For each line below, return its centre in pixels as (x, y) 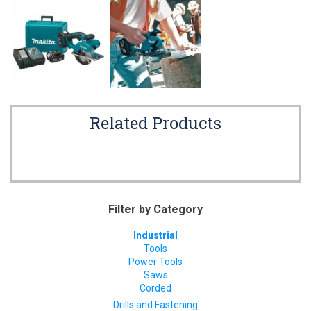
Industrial (155, 236)
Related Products (155, 123)
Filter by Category (155, 210)
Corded (155, 288)
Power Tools (155, 262)
